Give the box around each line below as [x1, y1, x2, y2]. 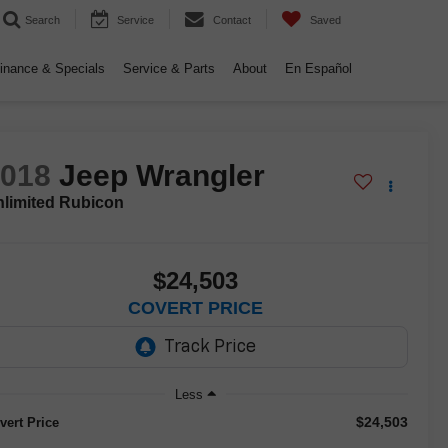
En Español [285, 61, 352, 77]
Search [25, 14, 60, 27]
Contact [213, 14, 251, 27]
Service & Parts [123, 61, 215, 77]
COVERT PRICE [128, 298, 263, 319]
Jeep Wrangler [59, 159, 266, 193]
